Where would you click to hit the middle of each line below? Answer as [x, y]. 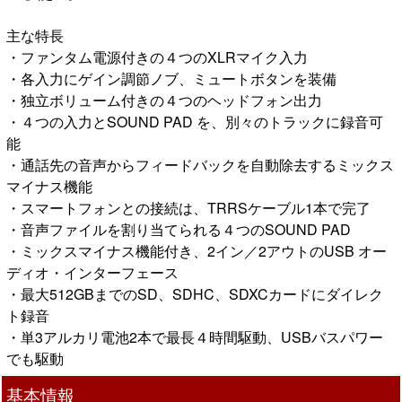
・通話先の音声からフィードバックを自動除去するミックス [200, 164]
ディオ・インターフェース [92, 272]
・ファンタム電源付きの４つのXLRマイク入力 [157, 57]
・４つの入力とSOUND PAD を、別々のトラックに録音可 [195, 121]
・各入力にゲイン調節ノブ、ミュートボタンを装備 [171, 78]
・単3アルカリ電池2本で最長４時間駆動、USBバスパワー [195, 336]
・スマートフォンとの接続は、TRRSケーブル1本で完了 [188, 207]
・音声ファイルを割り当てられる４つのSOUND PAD [179, 229]
